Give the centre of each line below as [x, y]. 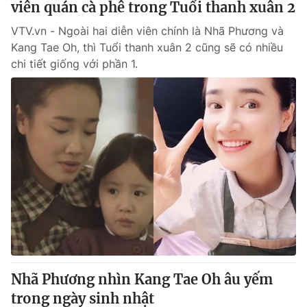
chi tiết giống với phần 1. [74, 64]
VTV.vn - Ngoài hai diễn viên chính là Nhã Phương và [147, 31]
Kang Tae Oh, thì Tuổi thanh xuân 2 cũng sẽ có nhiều [147, 47]
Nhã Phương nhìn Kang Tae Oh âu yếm [142, 279]
